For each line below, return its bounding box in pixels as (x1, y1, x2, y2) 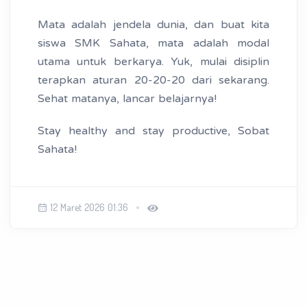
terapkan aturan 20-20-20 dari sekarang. (38, 73, 269, 88)
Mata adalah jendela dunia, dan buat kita (38, 18, 269, 32)
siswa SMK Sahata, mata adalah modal (38, 36, 269, 51)
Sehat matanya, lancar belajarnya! (38, 92, 217, 106)
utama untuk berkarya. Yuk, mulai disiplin (38, 55, 269, 69)
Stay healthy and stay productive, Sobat (38, 124, 269, 138)
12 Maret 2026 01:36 (50, 201, 128, 214)
